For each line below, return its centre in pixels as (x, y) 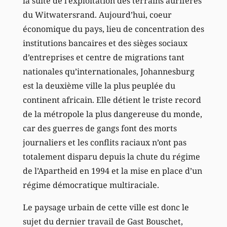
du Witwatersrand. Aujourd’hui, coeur (97, 15)
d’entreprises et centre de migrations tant (103, 58)
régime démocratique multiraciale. (91, 185)
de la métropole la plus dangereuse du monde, (112, 114)
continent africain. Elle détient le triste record (112, 100)
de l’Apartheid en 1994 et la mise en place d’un (112, 171)
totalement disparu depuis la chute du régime (111, 157)
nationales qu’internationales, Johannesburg (108, 72)
